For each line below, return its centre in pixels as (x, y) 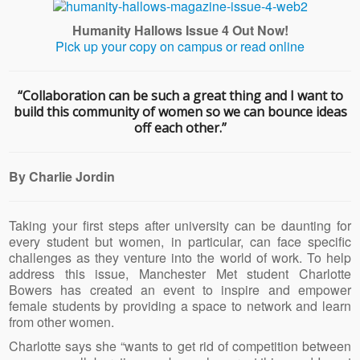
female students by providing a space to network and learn (180, 305)
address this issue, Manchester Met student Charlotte (180, 273)
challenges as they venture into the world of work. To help (180, 257)
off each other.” (180, 127)
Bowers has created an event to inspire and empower (180, 289)
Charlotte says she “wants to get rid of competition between (180, 346)
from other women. (62, 321)
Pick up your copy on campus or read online (180, 46)
